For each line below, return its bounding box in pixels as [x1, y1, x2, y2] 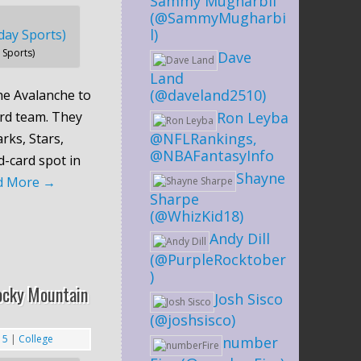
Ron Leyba [217, 107, 288, 127]
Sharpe [150, 189, 199, 209]
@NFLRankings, [150, 128, 257, 148]
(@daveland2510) [150, 85, 266, 105]
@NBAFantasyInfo [150, 145, 274, 165]
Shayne [236, 168, 285, 188]
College [18, 331, 53, 346]
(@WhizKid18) [150, 205, 243, 226]
